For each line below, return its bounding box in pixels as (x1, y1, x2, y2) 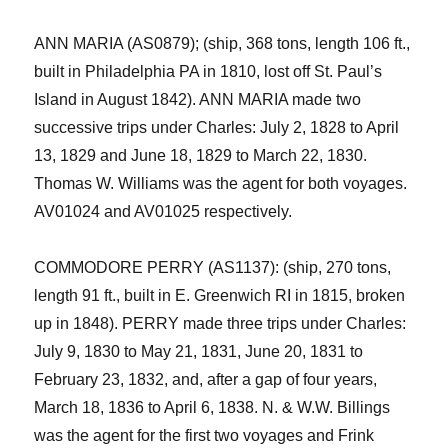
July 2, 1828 (256, 119, 351, 136)
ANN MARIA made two (199, 91, 362, 108)
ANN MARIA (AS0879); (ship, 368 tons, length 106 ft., (34, 35, 411, 52)
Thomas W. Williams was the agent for (34, 175, 309, 192)
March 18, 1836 (34, 399, 149, 416)
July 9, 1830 (34, 343, 125, 360)
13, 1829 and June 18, (34, 147, 197, 164)
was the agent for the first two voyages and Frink (34, 427, 375, 444)
